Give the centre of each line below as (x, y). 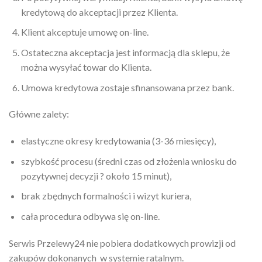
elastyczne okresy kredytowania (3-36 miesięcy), (118, 141)
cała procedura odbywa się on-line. (90, 216)
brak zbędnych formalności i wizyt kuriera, (106, 196)
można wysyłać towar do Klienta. (86, 67)
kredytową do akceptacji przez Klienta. (99, 12)
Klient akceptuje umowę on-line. (85, 32)
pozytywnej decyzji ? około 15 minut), (96, 175)
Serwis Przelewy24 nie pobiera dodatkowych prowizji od (122, 243)
